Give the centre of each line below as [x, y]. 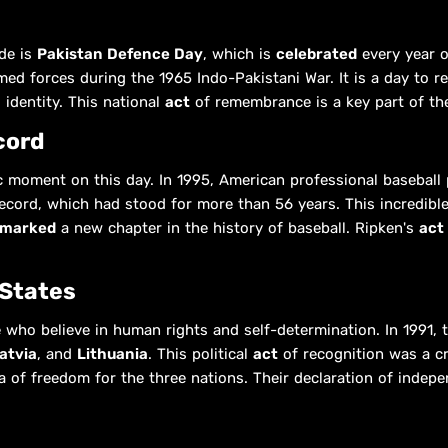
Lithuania [112, 353]
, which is [239, 53]
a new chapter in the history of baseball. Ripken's [237, 227]
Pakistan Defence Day [120, 53]
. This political [200, 353]
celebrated [316, 53]
